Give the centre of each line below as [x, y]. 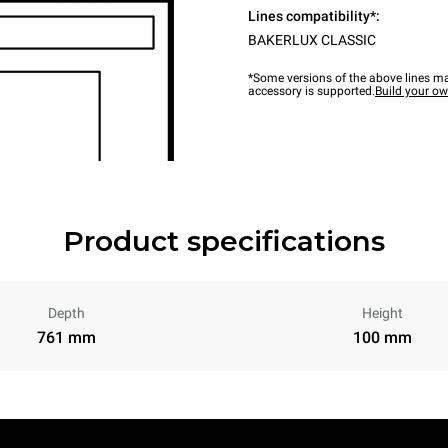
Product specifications [224, 241]
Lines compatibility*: [314, 16]
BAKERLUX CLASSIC [312, 40]
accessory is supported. [311, 91]
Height [382, 313]
